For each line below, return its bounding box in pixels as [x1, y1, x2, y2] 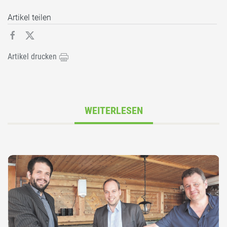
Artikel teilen [8, 13, 51, 23]
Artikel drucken [8, 52, 59, 62]
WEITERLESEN [84, 104, 143, 117]
